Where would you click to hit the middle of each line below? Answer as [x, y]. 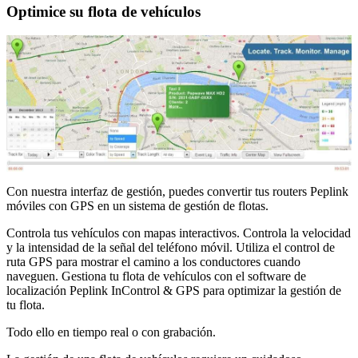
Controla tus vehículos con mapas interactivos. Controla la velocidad [179, 233]
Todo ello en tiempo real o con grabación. [111, 332]
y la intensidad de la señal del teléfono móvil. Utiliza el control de [171, 248]
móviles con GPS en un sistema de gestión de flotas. [137, 206]
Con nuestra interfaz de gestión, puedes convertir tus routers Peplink [177, 192]
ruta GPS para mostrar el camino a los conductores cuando [153, 262]
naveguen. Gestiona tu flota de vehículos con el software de [156, 276]
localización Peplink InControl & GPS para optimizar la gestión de [174, 291]
